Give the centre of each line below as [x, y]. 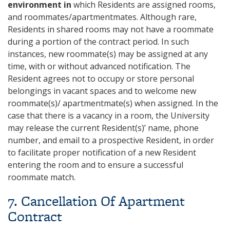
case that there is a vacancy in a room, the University [109, 116]
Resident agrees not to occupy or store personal [101, 79]
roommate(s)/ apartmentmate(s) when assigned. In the [113, 103]
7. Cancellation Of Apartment [96, 201]
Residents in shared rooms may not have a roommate [111, 29]
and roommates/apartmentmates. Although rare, [102, 17]
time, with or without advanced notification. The [99, 66]
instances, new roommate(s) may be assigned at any [108, 54]
